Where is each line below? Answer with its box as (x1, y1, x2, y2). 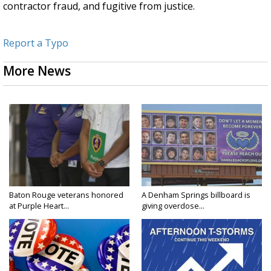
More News (3, 62, 71, 80)
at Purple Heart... (9, 200, 69, 212)
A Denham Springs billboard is (142, 189, 250, 201)
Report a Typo (3, 36, 68, 50)
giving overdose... (142, 200, 204, 212)
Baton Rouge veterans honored (9, 189, 123, 201)
